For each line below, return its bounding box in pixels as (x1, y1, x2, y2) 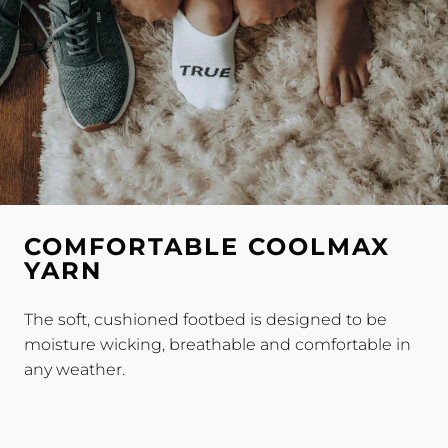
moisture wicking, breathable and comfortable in (24, 335, 411, 355)
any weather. (24, 360, 125, 380)
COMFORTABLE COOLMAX (24, 232, 390, 262)
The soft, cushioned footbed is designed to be (24, 310, 387, 330)
